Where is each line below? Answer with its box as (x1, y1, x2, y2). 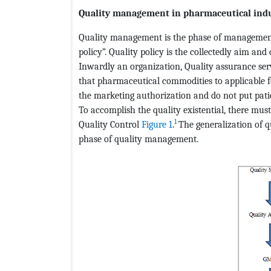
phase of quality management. (79, 133, 198, 145)
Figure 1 (142, 119, 172, 131)
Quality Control (79, 119, 142, 131)
